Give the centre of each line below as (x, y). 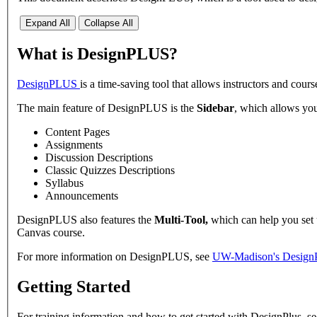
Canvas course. (52, 233)
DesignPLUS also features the (86, 220)
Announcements (83, 196)
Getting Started (74, 287)
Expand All (48, 23)
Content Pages (77, 132)
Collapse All (109, 23)
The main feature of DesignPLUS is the (107, 108)
